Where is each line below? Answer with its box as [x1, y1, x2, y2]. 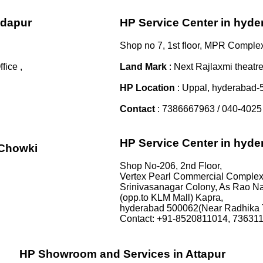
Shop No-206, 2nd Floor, [120, 160, 222, 171]
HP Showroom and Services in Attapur [19, 248, 225, 261]
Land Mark [120, 61, 167, 72]
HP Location [120, 82, 177, 93]
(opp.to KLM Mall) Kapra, [120, 192, 223, 203]
